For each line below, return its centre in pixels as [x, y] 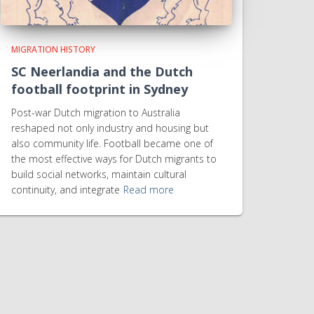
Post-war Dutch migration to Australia [96, 112]
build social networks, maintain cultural [99, 174]
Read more [149, 190]
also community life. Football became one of [112, 143]
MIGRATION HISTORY [53, 49]
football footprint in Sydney [100, 89]
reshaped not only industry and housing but [110, 128]
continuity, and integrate [66, 190]
